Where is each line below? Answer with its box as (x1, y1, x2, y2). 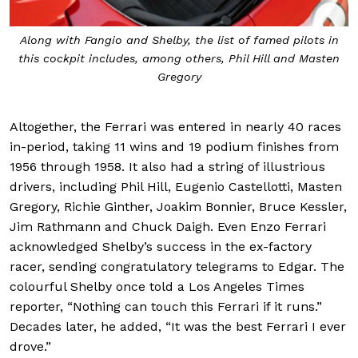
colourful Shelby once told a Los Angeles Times (10, 278, 304, 294)
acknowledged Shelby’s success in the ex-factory (10, 238, 312, 254)
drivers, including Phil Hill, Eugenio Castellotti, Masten (10, 178, 342, 194)
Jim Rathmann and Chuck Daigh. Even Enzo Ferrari (10, 218, 326, 234)
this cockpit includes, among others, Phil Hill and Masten (18, 52, 340, 66)
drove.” (10, 338, 51, 354)
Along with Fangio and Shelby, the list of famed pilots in (19, 34, 339, 47)
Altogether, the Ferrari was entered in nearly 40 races (10, 118, 341, 134)
